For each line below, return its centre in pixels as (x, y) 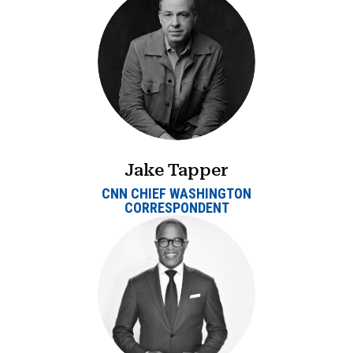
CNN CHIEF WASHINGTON (176, 194)
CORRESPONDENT (176, 208)
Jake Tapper (176, 170)
